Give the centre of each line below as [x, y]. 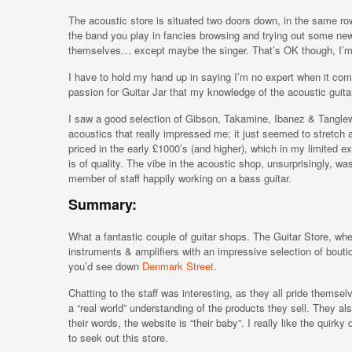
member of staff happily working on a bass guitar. [180, 178]
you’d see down [105, 266]
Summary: [103, 204]
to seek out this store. [118, 337]
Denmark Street [178, 266]
